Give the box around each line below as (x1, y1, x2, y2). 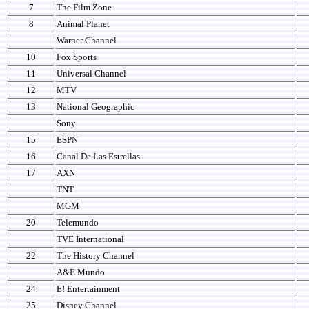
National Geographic (57, 101, 134, 112)
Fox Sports (57, 52, 97, 62)
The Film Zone (57, 2, 112, 12)
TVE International (57, 234, 124, 244)
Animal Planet (57, 19, 110, 29)
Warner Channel (57, 35, 117, 46)
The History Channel (57, 250, 134, 261)
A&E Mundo (57, 267, 105, 277)
